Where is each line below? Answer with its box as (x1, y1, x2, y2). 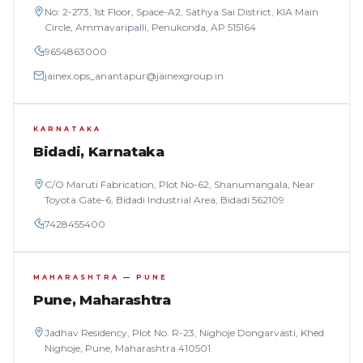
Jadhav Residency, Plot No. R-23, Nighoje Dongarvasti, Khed (45, 327, 324, 339)
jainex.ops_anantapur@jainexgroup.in (45, 70, 224, 82)
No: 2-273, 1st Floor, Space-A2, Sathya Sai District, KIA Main (45, 6, 318, 18)
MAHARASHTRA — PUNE (33, 273, 168, 281)
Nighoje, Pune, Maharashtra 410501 (45, 342, 211, 354)
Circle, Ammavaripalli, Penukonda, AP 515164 (45, 21, 256, 33)
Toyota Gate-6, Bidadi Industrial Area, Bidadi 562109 (45, 194, 284, 206)
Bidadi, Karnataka (33, 143, 164, 160)
